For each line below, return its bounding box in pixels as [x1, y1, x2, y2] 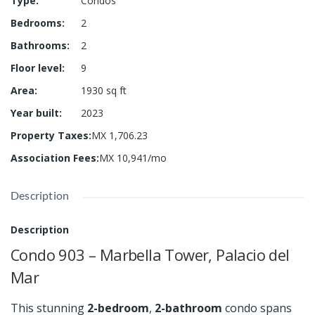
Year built [11, 105, 59, 120]
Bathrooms [11, 38, 67, 52]
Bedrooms [11, 15, 62, 30]
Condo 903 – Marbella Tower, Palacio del [11, 244, 290, 265]
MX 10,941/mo [99, 150, 167, 165]
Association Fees [11, 150, 96, 165]
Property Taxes [11, 128, 89, 142]
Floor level [11, 60, 62, 75]
